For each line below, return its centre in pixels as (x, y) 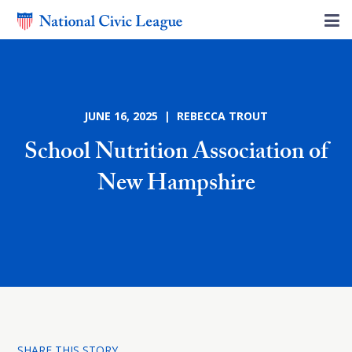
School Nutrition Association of (176, 154)
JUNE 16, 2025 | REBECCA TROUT (176, 116)
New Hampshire (176, 186)
